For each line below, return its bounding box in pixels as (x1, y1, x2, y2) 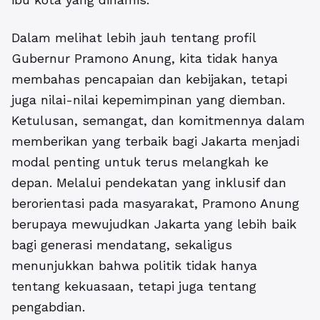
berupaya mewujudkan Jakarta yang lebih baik (11, 216, 296, 231)
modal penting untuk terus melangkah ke (11, 154, 269, 169)
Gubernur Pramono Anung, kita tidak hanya (11, 50, 278, 66)
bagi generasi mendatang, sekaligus (11, 236, 232, 252)
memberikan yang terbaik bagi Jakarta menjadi (11, 133, 299, 149)
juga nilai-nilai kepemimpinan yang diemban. (11, 91, 285, 107)
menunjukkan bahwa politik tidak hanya (11, 257, 257, 273)
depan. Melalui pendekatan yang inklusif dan (11, 174, 286, 190)
